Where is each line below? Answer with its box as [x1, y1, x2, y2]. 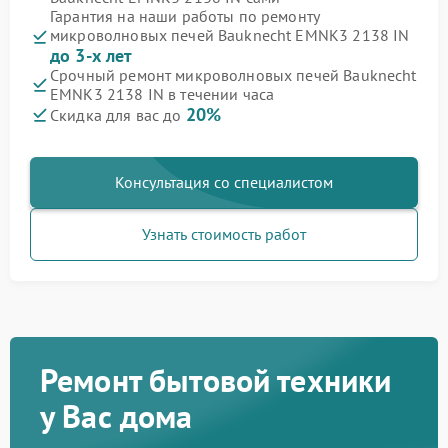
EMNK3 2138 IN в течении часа [50, 84, 275, 105]
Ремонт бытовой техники [40, 359, 392, 402]
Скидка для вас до [50, 105, 186, 126]
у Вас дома [40, 395, 193, 438]
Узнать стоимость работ [142, 224, 306, 245]
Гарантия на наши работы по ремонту [50, 6, 320, 27]
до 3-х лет [50, 44, 133, 68]
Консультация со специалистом [115, 172, 333, 193]
